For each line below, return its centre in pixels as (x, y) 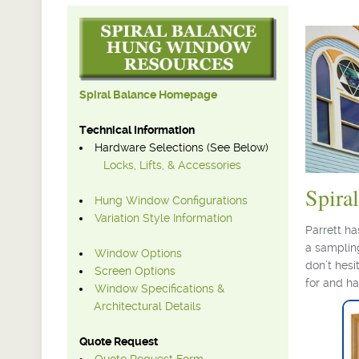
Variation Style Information (163, 218)
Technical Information (137, 130)
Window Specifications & (159, 289)
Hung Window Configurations (171, 201)
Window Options (138, 254)
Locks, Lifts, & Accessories (172, 165)
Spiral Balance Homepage (148, 95)
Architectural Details (140, 307)
